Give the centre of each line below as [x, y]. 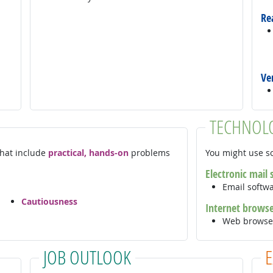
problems [149, 152]
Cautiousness [49, 202]
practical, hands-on [88, 152]
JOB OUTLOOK [87, 257]
